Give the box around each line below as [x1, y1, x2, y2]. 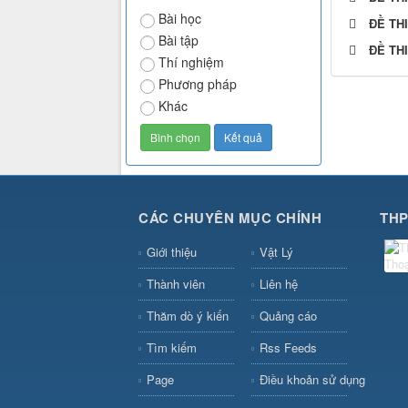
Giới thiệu [147, 243, 197, 261]
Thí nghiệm [158, 53, 224, 72]
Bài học [158, 9, 201, 28]
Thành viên [147, 275, 205, 293]
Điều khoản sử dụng [259, 371, 365, 389]
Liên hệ [259, 275, 298, 293]
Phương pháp [158, 75, 237, 94]
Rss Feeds [259, 339, 317, 357]
